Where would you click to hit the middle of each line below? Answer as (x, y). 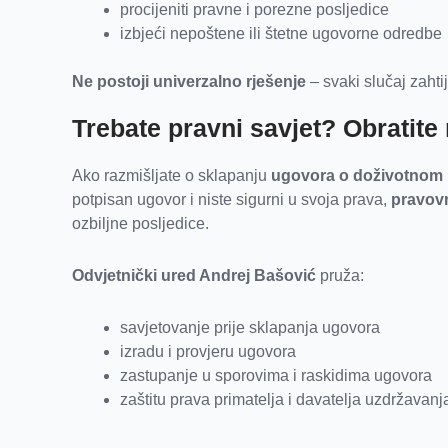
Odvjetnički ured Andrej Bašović (194, 276)
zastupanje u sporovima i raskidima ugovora (276, 376)
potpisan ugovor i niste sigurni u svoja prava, (231, 200)
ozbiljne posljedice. (140, 224)
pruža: (340, 276)
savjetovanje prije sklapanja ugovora (250, 328)
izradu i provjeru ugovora (208, 352)
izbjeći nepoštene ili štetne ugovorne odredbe (281, 34)
